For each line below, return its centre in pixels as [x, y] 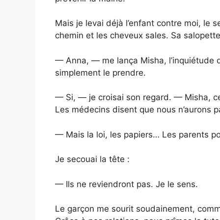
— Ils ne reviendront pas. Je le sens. [126, 184]
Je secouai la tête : [92, 159]
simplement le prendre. [100, 72]
